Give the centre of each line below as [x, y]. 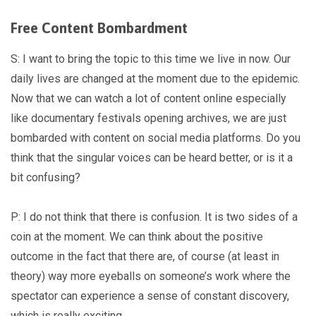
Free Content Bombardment [99, 28]
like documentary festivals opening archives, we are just [148, 118]
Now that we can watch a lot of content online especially [148, 98]
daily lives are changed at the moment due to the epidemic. [155, 78]
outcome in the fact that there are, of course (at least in [145, 256]
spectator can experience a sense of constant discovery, [150, 296]
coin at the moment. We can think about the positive [137, 236]
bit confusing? [47, 177]
